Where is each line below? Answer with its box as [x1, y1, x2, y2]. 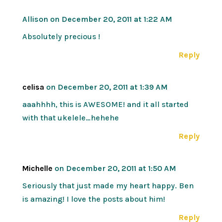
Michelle [22, 163, 53, 173]
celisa [22, 82, 44, 92]
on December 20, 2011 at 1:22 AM [50, 14, 172, 24]
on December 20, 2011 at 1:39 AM [46, 82, 167, 92]
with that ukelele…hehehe [22, 112, 119, 122]
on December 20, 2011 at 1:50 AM [54, 163, 176, 173]
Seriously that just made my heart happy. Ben [22, 180, 194, 190]
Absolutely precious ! [22, 31, 100, 41]
